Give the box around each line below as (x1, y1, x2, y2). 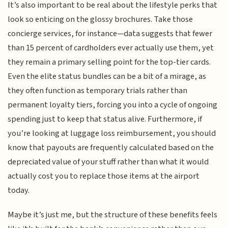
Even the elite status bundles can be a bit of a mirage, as (8, 70, 207, 82)
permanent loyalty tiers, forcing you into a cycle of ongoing (8, 98, 218, 111)
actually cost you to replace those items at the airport (8, 169, 200, 182)
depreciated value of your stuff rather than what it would (8, 155, 209, 168)
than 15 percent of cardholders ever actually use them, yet (8, 41, 214, 54)
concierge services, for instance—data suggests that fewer (8, 27, 213, 40)
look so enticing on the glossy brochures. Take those (8, 13, 193, 25)
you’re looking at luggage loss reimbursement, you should (8, 127, 216, 139)
